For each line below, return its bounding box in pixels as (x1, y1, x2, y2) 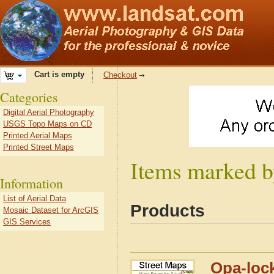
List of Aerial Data (3, 194, 66, 203)
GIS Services (3, 217, 51, 226)
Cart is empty (27, 70, 84, 80)
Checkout (103, 70, 137, 80)
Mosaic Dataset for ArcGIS (3, 206, 98, 215)
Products (130, 201, 205, 220)
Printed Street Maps (3, 143, 74, 152)
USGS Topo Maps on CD (3, 119, 92, 128)
